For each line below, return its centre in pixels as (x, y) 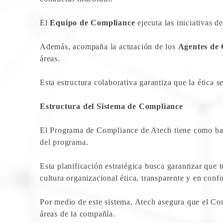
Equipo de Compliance (93, 22)
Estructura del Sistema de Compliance (111, 106)
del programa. (64, 142)
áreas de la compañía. (78, 214)
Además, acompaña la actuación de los (109, 46)
